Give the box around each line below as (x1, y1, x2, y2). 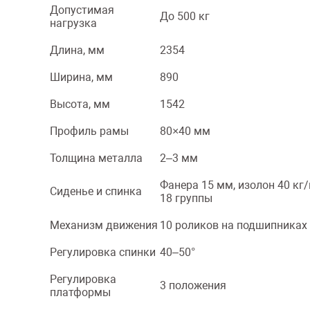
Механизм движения (50, 219, 158, 232)
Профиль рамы (50, 125, 129, 138)
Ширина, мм (50, 71, 113, 84)
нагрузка (50, 17, 97, 30)
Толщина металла (50, 152, 143, 165)
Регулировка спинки (50, 246, 156, 259)
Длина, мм (50, 44, 104, 57)
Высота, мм (50, 98, 110, 111)
